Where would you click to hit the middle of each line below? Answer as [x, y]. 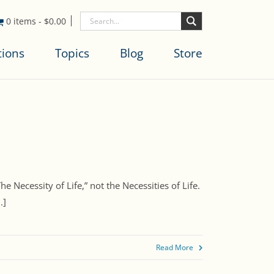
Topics [72, 53]
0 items [22, 21]
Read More [175, 248]
